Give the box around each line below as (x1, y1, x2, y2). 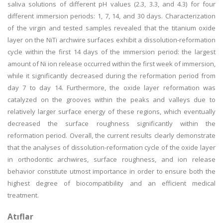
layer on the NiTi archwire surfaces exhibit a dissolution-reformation (7, 35, 216, 44)
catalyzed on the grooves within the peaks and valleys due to (7, 95, 216, 104)
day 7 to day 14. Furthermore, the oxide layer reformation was (7, 83, 216, 92)
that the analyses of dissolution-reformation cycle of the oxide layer (7, 143, 216, 152)
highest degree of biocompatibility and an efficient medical (7, 179, 216, 188)
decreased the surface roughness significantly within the (7, 119, 216, 128)
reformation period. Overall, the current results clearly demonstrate (7, 131, 216, 140)
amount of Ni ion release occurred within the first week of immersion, (7, 59, 216, 68)
